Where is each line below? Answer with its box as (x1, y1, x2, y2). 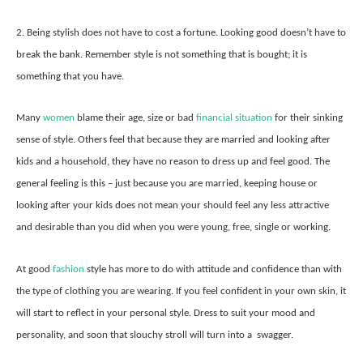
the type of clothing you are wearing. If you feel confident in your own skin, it (16, 285, 346, 297)
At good (16, 263, 53, 275)
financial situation (196, 113, 272, 124)
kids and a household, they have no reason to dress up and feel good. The (16, 156, 330, 168)
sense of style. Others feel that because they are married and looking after (16, 135, 331, 146)
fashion (53, 263, 84, 275)
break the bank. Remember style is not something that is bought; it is (16, 49, 307, 60)
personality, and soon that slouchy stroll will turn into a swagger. (16, 329, 293, 340)
